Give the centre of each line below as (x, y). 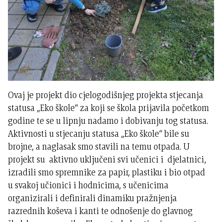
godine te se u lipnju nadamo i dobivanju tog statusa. (108, 120)
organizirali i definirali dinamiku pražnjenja (93, 198)
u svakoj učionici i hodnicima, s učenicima (88, 185)
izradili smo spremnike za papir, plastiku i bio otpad (108, 172)
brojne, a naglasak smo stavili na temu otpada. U (99, 146)
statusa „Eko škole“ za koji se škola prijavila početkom (109, 108)
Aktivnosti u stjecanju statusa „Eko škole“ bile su (99, 133)
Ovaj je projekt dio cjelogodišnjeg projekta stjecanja (106, 95)
